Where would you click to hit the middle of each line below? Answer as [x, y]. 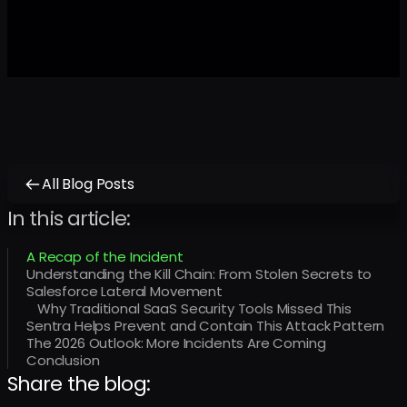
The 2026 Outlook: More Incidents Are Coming [176, 343]
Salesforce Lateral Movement [124, 291]
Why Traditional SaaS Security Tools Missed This [194, 308]
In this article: [69, 218]
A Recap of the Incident [105, 257]
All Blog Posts [88, 184]
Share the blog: [79, 384]
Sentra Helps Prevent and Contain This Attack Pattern [206, 326]
